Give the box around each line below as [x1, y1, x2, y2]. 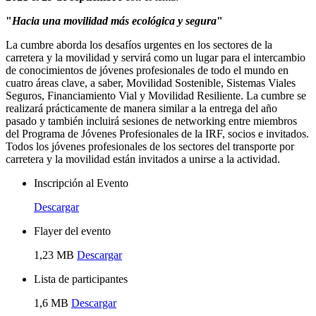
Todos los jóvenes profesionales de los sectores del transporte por [6, 140, 294, 153]
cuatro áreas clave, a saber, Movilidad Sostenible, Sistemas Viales [6, 77, 296, 90]
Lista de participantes [34, 273, 128, 286]
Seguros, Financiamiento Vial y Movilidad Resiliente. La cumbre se [6, 90, 306, 102]
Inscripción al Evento [34, 177, 128, 190]
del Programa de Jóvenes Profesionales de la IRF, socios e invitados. [6, 128, 309, 140]
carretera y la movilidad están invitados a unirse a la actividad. [6, 153, 280, 166]
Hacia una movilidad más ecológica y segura [12, 15, 217, 28]
